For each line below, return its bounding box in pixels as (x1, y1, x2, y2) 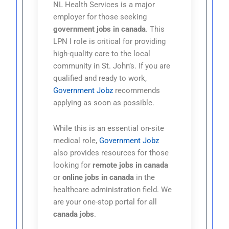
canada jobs (53, 209, 95, 219)
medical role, (53, 135, 100, 145)
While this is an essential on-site (53, 123, 165, 133)
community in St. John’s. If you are (53, 61, 171, 71)
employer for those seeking (53, 12, 147, 22)
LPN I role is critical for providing (53, 37, 166, 47)
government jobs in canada (53, 25, 146, 34)
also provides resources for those (53, 148, 169, 157)
